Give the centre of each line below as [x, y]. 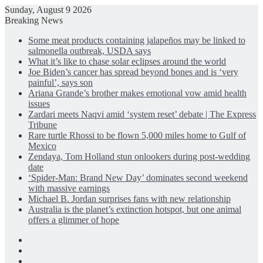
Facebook [46, 239]
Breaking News [34, 20]
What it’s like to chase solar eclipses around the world [127, 61]
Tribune [43, 125]
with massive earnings [69, 188]
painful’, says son [60, 82]
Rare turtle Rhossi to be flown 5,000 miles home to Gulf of [137, 135]
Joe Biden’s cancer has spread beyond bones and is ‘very [133, 72]
